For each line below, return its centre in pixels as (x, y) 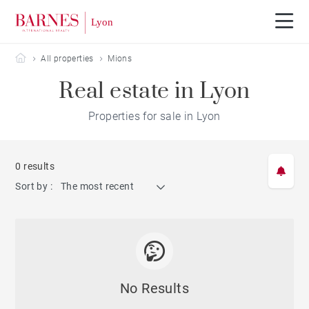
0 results (35, 166)
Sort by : (34, 186)
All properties (67, 59)
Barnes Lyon (50, 58)
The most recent (98, 186)
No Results (154, 288)
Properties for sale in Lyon (154, 116)
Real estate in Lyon (154, 91)
